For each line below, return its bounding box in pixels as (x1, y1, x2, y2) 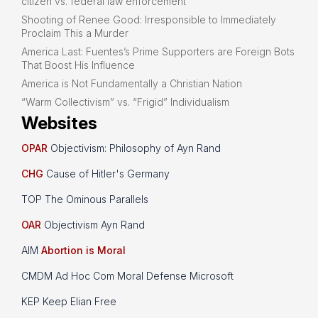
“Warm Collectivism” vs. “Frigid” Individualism (21, 96, 229, 109)
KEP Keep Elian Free (21, 295, 116, 308)
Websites (21, 113, 97, 134)
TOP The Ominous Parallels (21, 193, 148, 206)
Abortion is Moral (41, 244, 126, 257)
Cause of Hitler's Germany (43, 168, 170, 180)
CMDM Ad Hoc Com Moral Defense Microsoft (21, 270, 234, 283)
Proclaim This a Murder (21, 27, 128, 40)
